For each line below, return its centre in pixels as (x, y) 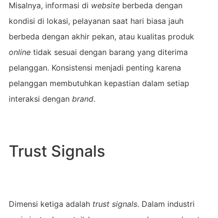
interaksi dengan (40, 99)
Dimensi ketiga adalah (50, 204)
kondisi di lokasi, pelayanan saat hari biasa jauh (96, 21)
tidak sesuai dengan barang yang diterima (109, 52)
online (19, 52)
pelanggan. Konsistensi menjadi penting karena (95, 67)
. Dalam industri (166, 204)
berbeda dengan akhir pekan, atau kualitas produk (101, 36)
